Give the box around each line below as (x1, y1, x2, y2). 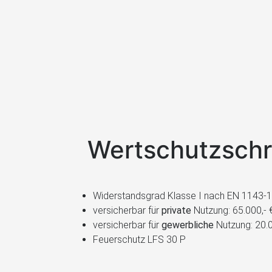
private (161, 205, 191, 216)
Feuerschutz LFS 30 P (93, 234, 186, 245)
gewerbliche (161, 219, 214, 231)
